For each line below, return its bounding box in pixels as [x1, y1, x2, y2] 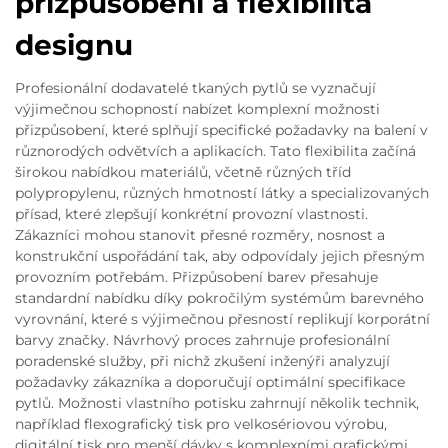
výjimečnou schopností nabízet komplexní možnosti [15, 100, 380, 118]
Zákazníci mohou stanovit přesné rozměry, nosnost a [15, 226, 385, 244]
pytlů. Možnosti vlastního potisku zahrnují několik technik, [15, 394, 419, 412]
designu [15, 28, 133, 62]
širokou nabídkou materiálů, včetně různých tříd [15, 163, 351, 181]
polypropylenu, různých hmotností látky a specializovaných [15, 184, 429, 202]
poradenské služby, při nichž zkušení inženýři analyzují [15, 352, 390, 370]
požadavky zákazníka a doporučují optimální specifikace [15, 373, 405, 391]
